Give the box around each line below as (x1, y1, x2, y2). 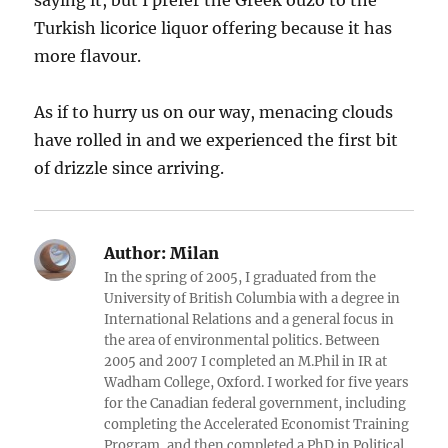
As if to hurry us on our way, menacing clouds (34, 102, 394, 123)
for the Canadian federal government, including (104, 395, 407, 413)
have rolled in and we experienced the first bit (34, 130, 399, 151)
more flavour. (34, 46, 142, 67)
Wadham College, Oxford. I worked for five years (104, 374, 410, 392)
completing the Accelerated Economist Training (104, 416, 410, 434)
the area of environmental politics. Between (104, 332, 381, 350)
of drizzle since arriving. (34, 158, 225, 179)
